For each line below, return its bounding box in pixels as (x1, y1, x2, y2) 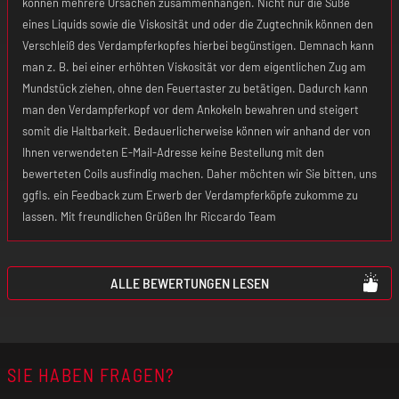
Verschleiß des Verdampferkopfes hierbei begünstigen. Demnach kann (22, 37, 374, 53)
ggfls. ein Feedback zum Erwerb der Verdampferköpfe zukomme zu (22, 187, 358, 202)
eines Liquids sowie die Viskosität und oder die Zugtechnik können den (22, 16, 373, 31)
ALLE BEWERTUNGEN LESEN (110, 273, 269, 291)
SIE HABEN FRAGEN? (7, 362, 175, 386)
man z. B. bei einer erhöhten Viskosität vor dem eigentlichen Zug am (22, 59, 366, 74)
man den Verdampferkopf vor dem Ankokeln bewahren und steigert (22, 102, 359, 117)
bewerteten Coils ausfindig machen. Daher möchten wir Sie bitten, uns (22, 166, 377, 181)
